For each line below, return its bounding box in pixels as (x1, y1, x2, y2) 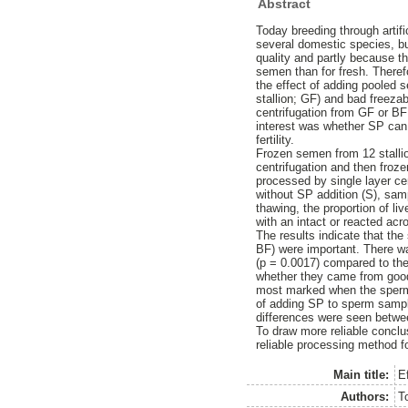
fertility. (256, 133, 295, 148)
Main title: (333, 367, 390, 382)
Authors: (341, 389, 390, 403)
